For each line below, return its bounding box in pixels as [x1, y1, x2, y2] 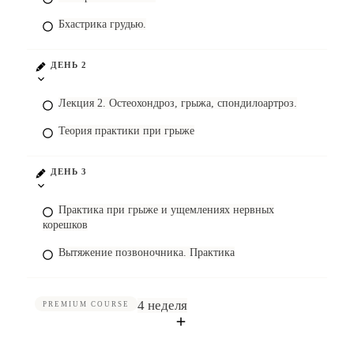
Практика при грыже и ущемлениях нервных [58, 204, 274, 216]
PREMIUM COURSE [43, 300, 130, 308]
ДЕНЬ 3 [51, 167, 87, 176]
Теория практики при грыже [58, 125, 194, 137]
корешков [43, 219, 88, 231]
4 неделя [137, 298, 187, 313]
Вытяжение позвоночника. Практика [58, 247, 235, 258]
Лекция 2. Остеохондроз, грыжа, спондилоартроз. [58, 97, 297, 109]
